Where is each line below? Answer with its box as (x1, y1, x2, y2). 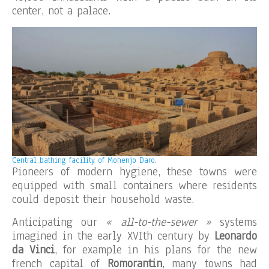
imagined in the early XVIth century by (12, 228, 214, 244)
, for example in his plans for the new (55, 242, 257, 258)
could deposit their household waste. (12, 192, 194, 208)
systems (211, 214, 258, 231)
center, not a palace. (12, 3, 110, 19)
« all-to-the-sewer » (106, 214, 211, 231)
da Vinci (12, 242, 55, 258)
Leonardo (214, 228, 257, 244)
